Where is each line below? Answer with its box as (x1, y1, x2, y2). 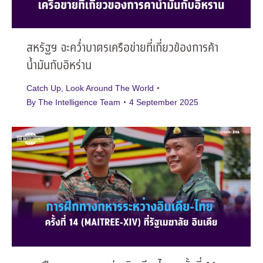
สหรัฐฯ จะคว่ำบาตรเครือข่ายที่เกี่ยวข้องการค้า (26, 39, 218, 58)
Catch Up (26, 83, 61, 93)
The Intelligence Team (38, 97, 120, 107)
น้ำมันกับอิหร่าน (26, 56, 92, 75)
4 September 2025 (129, 97, 198, 107)
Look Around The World (66, 83, 154, 93)
